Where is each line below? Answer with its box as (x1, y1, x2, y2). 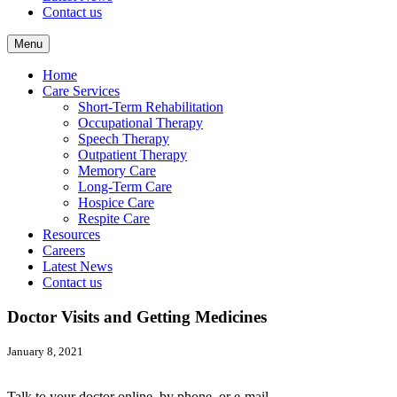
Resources (43, 226, 100, 242)
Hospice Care (78, 194, 154, 210)
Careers (43, 242, 85, 258)
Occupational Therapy (78, 114, 203, 130)
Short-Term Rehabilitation (78, 98, 223, 114)
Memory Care (78, 162, 156, 178)
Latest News (43, 258, 113, 274)
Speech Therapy (78, 130, 169, 146)
